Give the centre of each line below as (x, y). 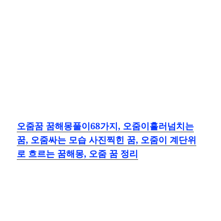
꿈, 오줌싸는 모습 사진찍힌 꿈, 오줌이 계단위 (107, 140)
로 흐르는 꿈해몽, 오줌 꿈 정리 (78, 154)
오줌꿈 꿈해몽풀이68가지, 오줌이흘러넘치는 (106, 126)
